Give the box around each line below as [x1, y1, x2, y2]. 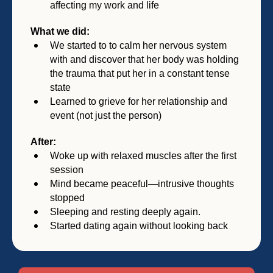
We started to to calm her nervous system [50, 40, 227, 51]
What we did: [30, 26, 90, 37]
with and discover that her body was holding [50, 54, 239, 65]
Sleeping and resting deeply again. [50, 206, 200, 217]
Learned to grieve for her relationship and [50, 96, 227, 107]
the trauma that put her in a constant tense [50, 68, 230, 79]
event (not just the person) [50, 110, 161, 121]
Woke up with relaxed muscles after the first [50, 150, 236, 161]
